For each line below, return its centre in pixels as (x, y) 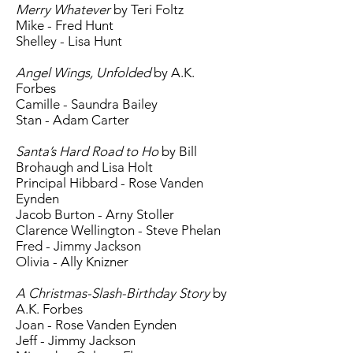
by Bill (178, 152)
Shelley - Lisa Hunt (69, 41)
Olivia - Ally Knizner (72, 262)
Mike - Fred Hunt (65, 26)
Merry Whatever (63, 10)
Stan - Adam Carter (72, 120)
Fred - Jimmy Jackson (78, 246)
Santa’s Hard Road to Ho (87, 152)
